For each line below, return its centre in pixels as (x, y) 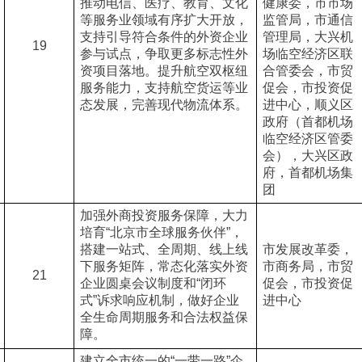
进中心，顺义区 (307, 105)
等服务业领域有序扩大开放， (164, 20)
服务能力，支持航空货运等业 (164, 88)
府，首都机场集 (307, 173)
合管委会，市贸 (307, 71)
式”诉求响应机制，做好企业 (159, 300)
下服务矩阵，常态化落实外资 (164, 266)
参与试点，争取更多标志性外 (164, 54)
